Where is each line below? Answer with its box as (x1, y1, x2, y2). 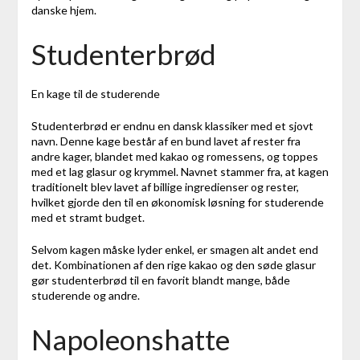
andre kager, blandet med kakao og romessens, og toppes (31, 149, 318, 163)
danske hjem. (31, 2, 96, 17)
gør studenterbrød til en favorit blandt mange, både (31, 272, 290, 287)
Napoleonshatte (31, 321, 230, 356)
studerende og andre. (31, 288, 140, 302)
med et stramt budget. (31, 210, 145, 224)
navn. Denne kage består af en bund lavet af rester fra (31, 133, 301, 148)
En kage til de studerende (31, 86, 160, 100)
